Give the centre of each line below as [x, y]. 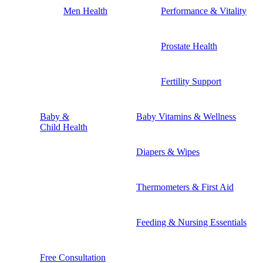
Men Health [85, 11]
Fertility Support [191, 81]
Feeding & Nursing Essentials [191, 222]
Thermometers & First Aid [185, 187]
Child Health [64, 127]
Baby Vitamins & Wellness [186, 116]
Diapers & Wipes [168, 151]
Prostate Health [189, 46]
